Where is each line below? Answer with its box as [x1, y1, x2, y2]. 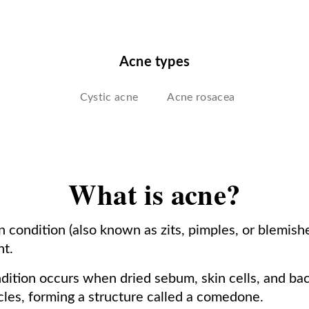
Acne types [119, 54, 190, 69]
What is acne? [68, 173, 241, 215]
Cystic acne [79, 91, 139, 103]
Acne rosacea [167, 91, 235, 103]
